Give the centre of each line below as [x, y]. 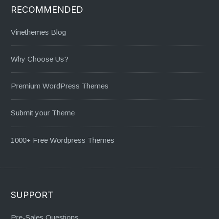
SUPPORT [32, 195]
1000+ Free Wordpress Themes [63, 140]
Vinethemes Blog [39, 32]
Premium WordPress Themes [60, 86]
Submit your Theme [43, 113]
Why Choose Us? [40, 59]
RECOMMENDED [47, 9]
